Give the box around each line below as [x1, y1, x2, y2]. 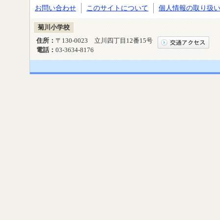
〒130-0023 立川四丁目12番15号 [55, 37, 153, 45]
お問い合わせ [35, 4, 76, 12]
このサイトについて [86, 4, 148, 12]
